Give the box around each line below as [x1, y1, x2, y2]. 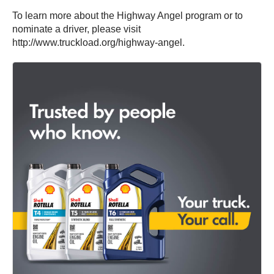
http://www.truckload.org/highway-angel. [12, 37, 185, 48]
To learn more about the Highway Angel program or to [12, 10, 243, 21]
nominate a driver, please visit [12, 24, 141, 35]
